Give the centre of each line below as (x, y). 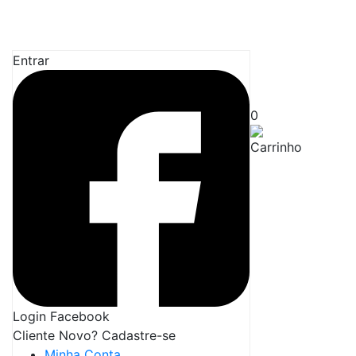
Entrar (31, 61)
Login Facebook (61, 317)
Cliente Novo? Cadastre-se (94, 336)
